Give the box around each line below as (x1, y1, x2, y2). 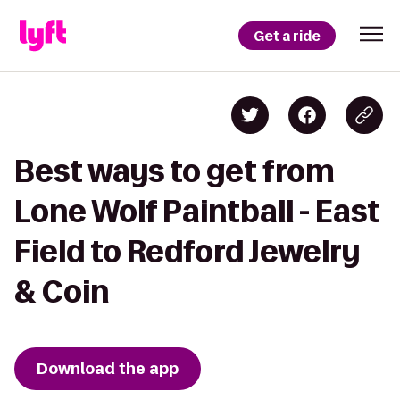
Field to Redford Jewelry (14, 235, 360, 268)
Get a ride (254, 26, 321, 46)
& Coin (14, 275, 109, 308)
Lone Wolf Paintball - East (14, 195, 380, 228)
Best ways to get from (14, 154, 335, 187)
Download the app (37, 358, 179, 379)
